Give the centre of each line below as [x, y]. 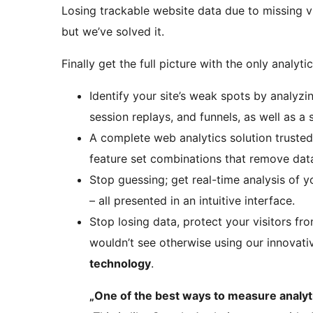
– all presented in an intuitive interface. [192, 201]
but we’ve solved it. [113, 32]
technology [120, 264]
